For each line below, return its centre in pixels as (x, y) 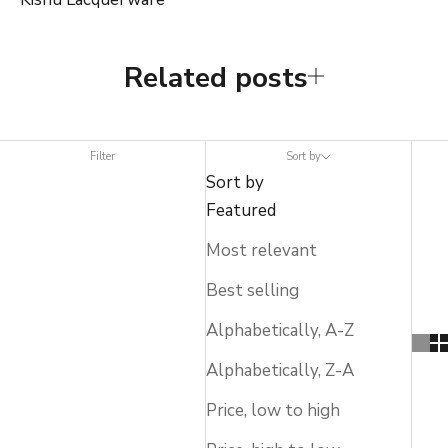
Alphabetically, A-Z (280, 330)
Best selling (253, 290)
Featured (241, 210)
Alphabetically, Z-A (280, 370)
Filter (103, 156)
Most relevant (262, 250)
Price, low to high (273, 410)
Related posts (216, 77)
